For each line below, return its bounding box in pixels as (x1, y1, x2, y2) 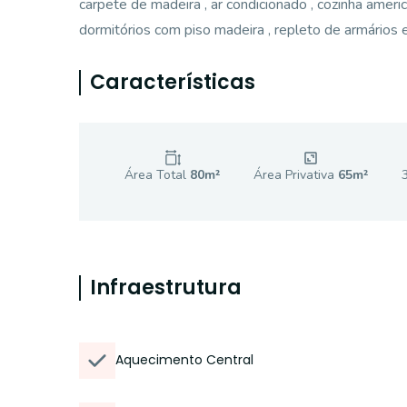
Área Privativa (253, 166, 338, 184)
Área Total (124, 166, 190, 184)
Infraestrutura (90, 273, 242, 302)
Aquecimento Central (115, 351, 253, 369)
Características (90, 68, 255, 96)
